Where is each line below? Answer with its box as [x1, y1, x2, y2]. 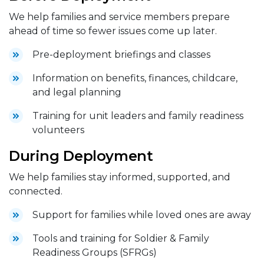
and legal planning [32, 86, 121, 98]
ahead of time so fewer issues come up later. [9, 25, 217, 37]
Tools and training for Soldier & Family [32, 232, 209, 244]
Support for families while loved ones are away [32, 209, 251, 220]
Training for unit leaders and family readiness [32, 110, 243, 121]
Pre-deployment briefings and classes [32, 48, 210, 60]
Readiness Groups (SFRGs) [32, 246, 157, 258]
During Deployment [9, 147, 153, 164]
